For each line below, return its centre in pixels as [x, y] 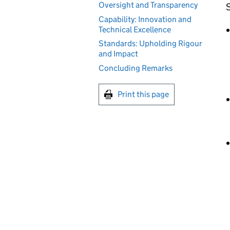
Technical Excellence [135, 29]
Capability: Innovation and [145, 19]
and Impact [118, 54]
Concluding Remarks [136, 68]
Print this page [143, 94]
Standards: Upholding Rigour [150, 43]
